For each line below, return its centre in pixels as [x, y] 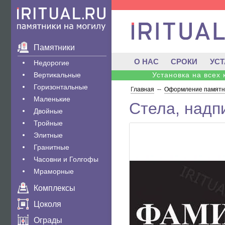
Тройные [48, 123]
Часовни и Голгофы [66, 159]
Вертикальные [57, 75]
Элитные [48, 135]
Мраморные [54, 171]
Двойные [48, 111]
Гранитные [51, 147]
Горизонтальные [61, 87]
